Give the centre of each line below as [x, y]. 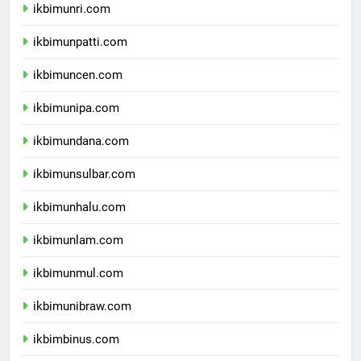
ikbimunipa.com [76, 122]
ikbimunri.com [72, 23]
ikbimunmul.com [78, 287]
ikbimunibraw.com [82, 320]
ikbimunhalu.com [79, 221]
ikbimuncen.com [78, 89]
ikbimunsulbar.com [84, 188]
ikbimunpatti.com [80, 56]
